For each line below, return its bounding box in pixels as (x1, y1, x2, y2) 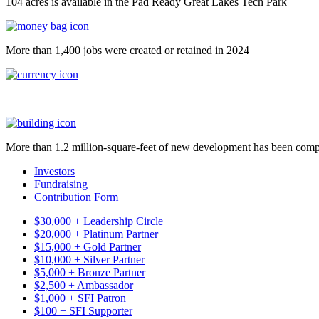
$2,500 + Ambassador (34, 278, 133, 291)
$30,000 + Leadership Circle (34, 214, 163, 227)
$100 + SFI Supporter (34, 304, 132, 317)
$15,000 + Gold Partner (34, 240, 141, 253)
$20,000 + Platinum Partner (34, 227, 158, 240)
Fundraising (34, 177, 88, 190)
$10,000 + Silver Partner (34, 253, 145, 266)
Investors (34, 164, 75, 177)
